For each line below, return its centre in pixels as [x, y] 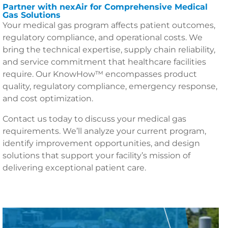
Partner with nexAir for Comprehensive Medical [105, 7]
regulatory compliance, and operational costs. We [103, 37]
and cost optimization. [48, 98]
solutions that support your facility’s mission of [96, 155]
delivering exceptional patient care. [74, 168]
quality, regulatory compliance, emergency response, [110, 86]
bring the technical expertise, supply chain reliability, [109, 50]
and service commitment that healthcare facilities [104, 62]
